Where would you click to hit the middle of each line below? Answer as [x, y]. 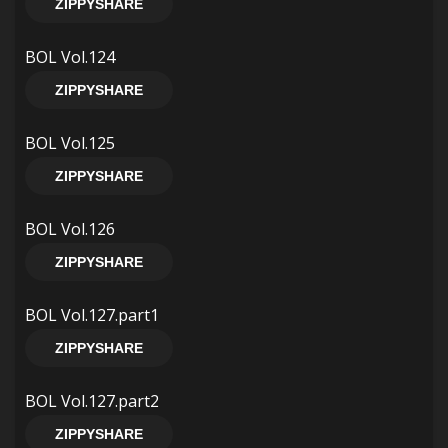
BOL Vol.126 [70, 229]
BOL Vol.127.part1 [92, 315]
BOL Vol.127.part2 [92, 401]
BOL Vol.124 [70, 57]
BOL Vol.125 [70, 143]
